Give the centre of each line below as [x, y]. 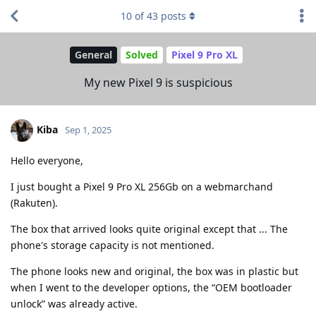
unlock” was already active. [74, 303]
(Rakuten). [34, 202]
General [93, 55]
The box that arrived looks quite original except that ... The [149, 229]
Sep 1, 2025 [88, 129]
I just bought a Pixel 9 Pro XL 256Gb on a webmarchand [142, 186]
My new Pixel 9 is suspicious [158, 82]
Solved [142, 55]
